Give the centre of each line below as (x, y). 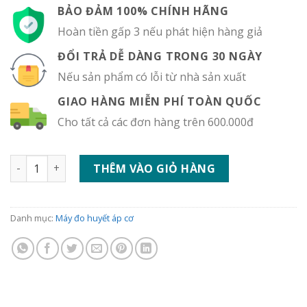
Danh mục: (33, 218)
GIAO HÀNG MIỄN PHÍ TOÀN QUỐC (160, 102)
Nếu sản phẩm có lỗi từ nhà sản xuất (152, 77)
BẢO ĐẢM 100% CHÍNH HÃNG (143, 11)
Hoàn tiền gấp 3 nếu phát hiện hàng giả (160, 32)
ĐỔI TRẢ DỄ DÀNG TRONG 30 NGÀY (160, 57)
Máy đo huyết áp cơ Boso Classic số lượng (115, 162)
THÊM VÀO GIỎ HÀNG (155, 168)
